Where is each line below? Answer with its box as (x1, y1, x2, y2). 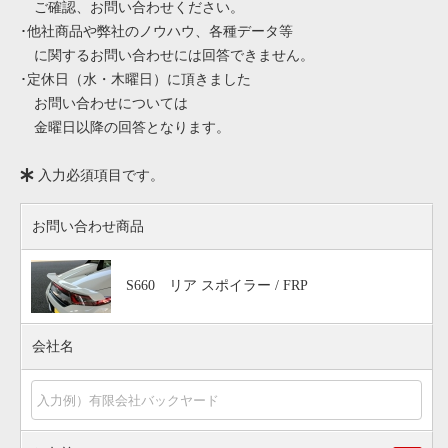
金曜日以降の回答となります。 (20, 120, 230, 136)
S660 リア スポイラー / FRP (126, 278, 308, 294)
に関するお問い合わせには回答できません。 (20, 48, 314, 64)
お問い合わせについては (20, 96, 188, 112)
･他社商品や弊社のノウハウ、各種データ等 (20, 24, 293, 40)
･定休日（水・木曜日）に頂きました (20, 72, 251, 88)
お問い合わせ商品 (32, 219, 144, 235)
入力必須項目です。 (34, 168, 164, 184)
